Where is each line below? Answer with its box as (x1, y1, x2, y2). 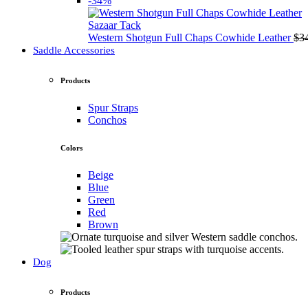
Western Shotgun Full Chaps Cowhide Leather (88, 32, 294, 44)
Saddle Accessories (33, 45, 115, 56)
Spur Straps (88, 102, 138, 114)
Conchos (88, 114, 126, 126)
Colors (60, 144, 82, 153)
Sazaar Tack (88, 19, 141, 32)
